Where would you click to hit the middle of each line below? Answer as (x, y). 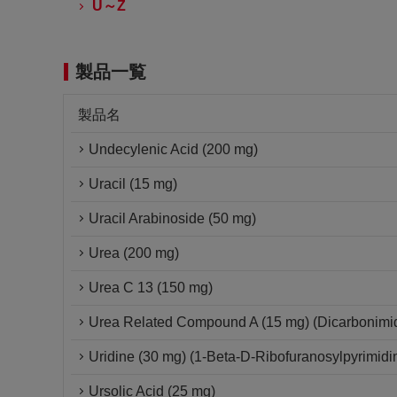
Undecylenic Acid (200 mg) (173, 149)
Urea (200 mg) (134, 253)
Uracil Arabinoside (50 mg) (172, 218)
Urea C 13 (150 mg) (151, 288)
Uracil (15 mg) (133, 184)
